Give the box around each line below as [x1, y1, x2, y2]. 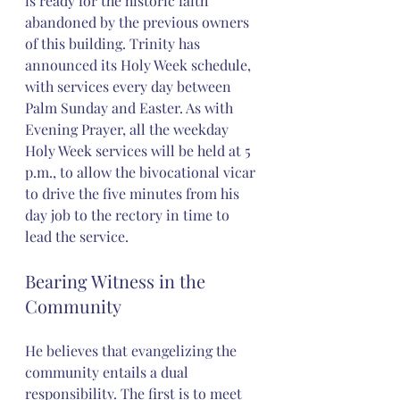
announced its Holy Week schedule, [25, 54, 254, 74]
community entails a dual [25, 362, 192, 381]
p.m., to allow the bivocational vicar [25, 162, 259, 181]
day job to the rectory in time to [25, 204, 233, 224]
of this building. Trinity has [25, 33, 204, 53]
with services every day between [25, 76, 235, 96]
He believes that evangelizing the [25, 340, 240, 360]
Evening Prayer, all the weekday [25, 119, 232, 138]
